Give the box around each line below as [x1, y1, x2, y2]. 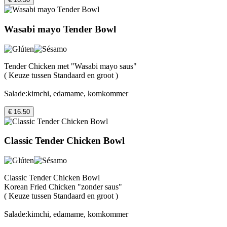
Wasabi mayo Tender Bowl [4, 24, 116, 34]
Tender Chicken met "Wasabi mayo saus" [4, 61, 137, 70]
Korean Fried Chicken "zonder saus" [4, 182, 122, 192]
